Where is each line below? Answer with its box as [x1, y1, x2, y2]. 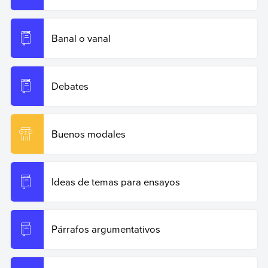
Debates [51, 79, 89, 93]
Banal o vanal [51, 31, 111, 45]
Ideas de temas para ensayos [51, 174, 180, 188]
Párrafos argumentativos [51, 222, 160, 236]
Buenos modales [51, 126, 126, 141]
